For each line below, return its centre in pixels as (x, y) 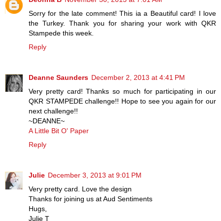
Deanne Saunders (58, 77)
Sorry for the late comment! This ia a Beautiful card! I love (122, 13)
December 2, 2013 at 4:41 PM (138, 77)
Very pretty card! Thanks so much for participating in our (122, 91)
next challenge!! (53, 111)
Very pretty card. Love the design (80, 189)
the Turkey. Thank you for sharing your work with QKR (122, 23)
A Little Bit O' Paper (59, 130)
